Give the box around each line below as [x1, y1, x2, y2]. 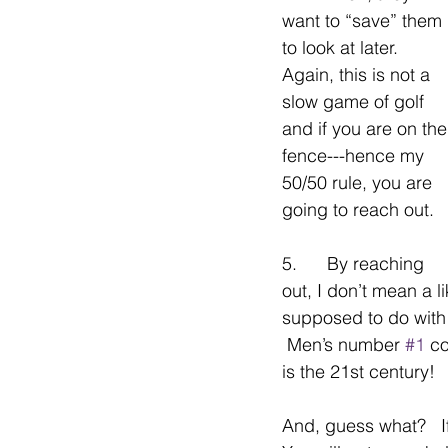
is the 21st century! [282, 360, 435, 383]
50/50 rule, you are [282, 171, 437, 194]
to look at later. [282, 36, 413, 59]
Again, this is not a [282, 63, 435, 86]
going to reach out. [282, 198, 434, 221]
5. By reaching [282, 252, 429, 275]
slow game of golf [282, 90, 429, 113]
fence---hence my [282, 144, 429, 167]
